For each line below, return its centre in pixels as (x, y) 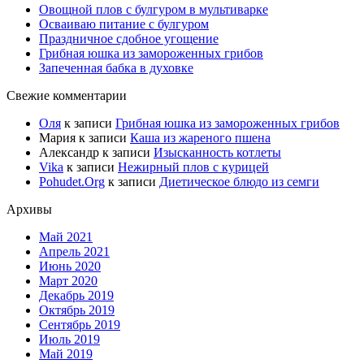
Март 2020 (68, 281)
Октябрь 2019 (77, 310)
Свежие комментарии (67, 96)
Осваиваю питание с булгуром (124, 24)
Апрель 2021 (74, 252)
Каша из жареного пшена (200, 138)
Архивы (29, 210)
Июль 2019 (69, 340)
